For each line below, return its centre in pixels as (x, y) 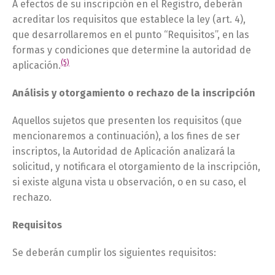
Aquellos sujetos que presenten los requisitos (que (127, 121)
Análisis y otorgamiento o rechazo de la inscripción (134, 93)
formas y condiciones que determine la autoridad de (132, 50)
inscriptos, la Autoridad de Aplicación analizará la (124, 151)
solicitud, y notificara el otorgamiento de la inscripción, (136, 167)
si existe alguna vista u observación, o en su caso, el (129, 182)
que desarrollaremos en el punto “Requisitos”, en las (131, 35)
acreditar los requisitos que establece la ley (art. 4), (129, 19)
